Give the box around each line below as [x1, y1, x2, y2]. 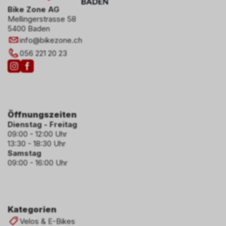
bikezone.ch [40, 35, 82, 45]
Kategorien [8, 204, 56, 215]
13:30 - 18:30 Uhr [8, 139, 66, 149]
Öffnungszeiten [8, 109, 77, 120]
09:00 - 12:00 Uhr [8, 129, 67, 139]
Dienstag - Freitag [8, 120, 77, 130]
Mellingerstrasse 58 [8, 14, 76, 24]
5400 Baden [8, 24, 50, 34]
